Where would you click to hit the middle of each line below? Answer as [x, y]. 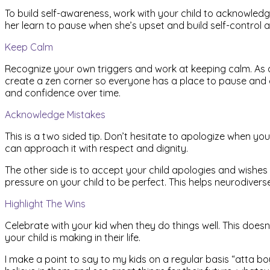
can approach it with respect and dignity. [96, 148]
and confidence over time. [63, 93]
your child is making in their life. [73, 237]
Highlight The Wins [45, 203]
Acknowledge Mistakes [55, 114]
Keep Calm [29, 47]
